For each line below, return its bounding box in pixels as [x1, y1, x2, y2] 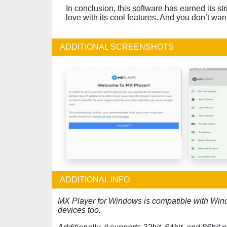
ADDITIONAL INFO [60, 175, 130, 184]
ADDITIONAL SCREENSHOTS [60, 43, 174, 51]
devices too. [58, 206, 101, 214]
